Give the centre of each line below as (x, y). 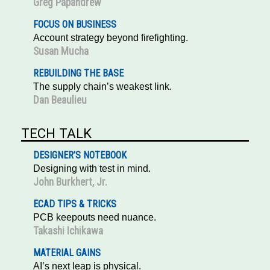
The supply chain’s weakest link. (102, 87)
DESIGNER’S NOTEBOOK (80, 155)
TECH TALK (56, 133)
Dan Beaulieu (60, 100)
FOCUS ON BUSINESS (75, 25)
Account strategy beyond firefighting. (111, 38)
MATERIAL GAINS (67, 253)
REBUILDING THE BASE (78, 74)
